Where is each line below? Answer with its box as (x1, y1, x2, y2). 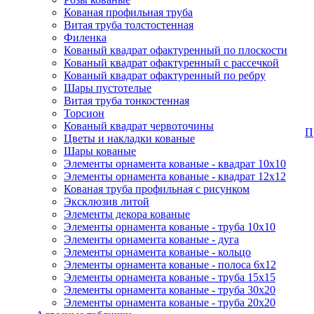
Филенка (64, 32, 107, 43)
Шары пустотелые (64, 82, 151, 94)
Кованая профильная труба (64, 6, 193, 18)
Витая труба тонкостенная (64, 95, 189, 107)
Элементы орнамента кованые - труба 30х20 (64, 284, 275, 296)
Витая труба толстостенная (64, 19, 193, 31)
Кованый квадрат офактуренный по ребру (64, 69, 266, 81)
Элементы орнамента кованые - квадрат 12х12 (64, 170, 286, 182)
